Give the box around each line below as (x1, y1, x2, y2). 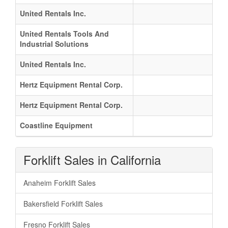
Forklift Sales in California (23, 150, 161, 168)
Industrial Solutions (20, 38, 89, 49)
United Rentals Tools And (20, 28, 109, 39)
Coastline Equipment (20, 120, 93, 130)
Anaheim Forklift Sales (23, 177, 96, 188)
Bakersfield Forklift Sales (23, 198, 103, 209)
